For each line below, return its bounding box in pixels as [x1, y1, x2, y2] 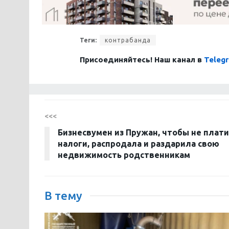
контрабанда [105, 36, 151, 43]
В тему [44, 189, 82, 202]
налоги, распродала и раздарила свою [58, 139, 219, 148]
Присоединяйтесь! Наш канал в [80, 55, 204, 64]
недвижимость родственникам [58, 150, 190, 159]
